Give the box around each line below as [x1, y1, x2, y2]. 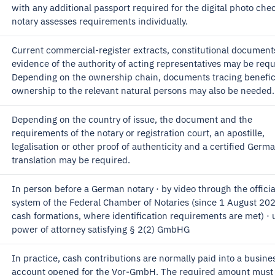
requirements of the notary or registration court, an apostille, [12, 127, 265, 139]
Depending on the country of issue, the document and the [12, 114, 252, 125]
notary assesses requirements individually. [12, 15, 188, 27]
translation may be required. [12, 154, 130, 166]
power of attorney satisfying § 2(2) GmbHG [12, 223, 190, 235]
